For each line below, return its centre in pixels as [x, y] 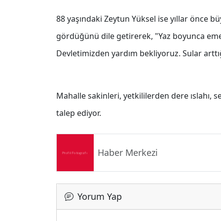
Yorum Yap [100, 196]
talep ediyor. [79, 113]
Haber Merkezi [128, 153]
